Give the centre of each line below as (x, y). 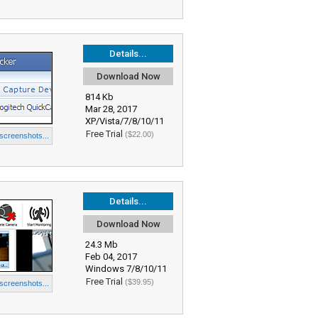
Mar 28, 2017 (111, 109)
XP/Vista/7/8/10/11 (125, 121)
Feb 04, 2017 (111, 257)
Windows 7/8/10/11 (126, 269)
